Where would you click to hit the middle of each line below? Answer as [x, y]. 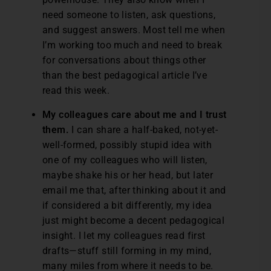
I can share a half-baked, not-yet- [143, 130]
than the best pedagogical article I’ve [125, 76]
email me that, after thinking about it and [134, 191]
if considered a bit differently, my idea [127, 206]
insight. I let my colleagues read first [124, 236]
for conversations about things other [124, 60]
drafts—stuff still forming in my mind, [127, 251]
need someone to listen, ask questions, [129, 15]
